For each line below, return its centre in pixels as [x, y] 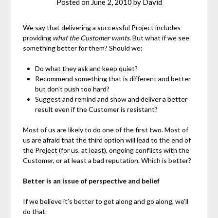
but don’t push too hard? [73, 89]
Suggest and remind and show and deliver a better [111, 99]
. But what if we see [160, 37]
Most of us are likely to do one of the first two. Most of [106, 129]
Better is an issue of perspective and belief [91, 181]
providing [37, 37]
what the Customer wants [91, 37]
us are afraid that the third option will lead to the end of [107, 140]
